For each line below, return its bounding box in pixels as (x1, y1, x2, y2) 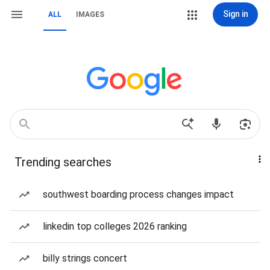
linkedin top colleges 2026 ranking (43, 221, 187, 232)
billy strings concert (43, 253, 127, 264)
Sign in (222, 9, 248, 19)
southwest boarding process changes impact (43, 189, 234, 200)
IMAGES (76, 10, 104, 19)
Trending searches (14, 155, 111, 169)
